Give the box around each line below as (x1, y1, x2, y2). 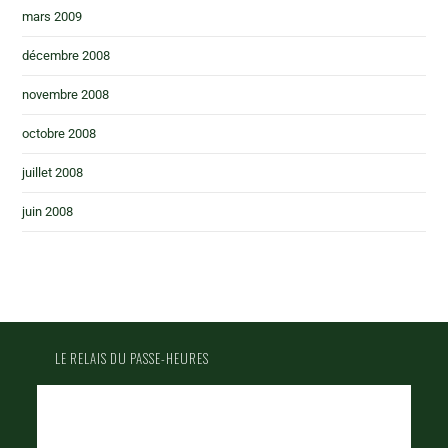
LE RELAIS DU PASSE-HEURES (55, 348, 210, 368)
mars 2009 (22, 9, 83, 24)
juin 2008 (22, 204, 74, 219)
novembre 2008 (22, 87, 110, 102)
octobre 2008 (22, 126, 97, 141)
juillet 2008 (22, 165, 84, 180)
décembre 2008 (22, 48, 111, 63)
